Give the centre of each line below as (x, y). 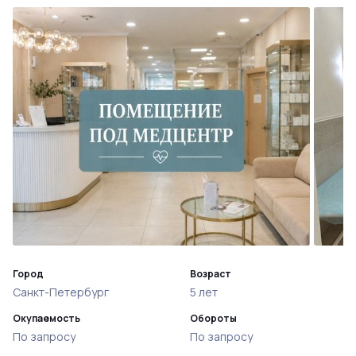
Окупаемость (46, 318)
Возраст (211, 274)
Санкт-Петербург (61, 292)
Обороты (213, 318)
